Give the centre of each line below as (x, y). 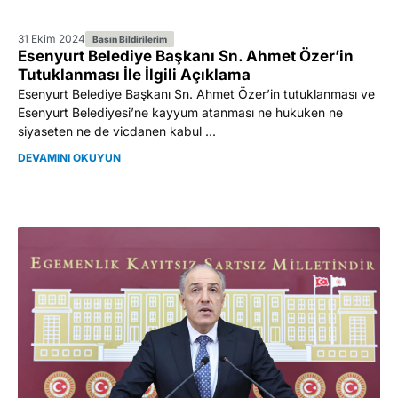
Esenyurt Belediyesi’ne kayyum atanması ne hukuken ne (180, 112)
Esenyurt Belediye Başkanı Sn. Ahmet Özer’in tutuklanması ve (196, 93)
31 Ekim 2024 (52, 38)
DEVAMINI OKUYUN (69, 157)
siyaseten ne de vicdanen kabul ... (117, 131)
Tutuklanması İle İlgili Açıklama (134, 74)
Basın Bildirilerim (130, 39)
